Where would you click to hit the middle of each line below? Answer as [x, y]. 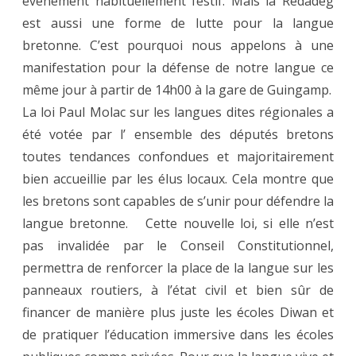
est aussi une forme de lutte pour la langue [178, 23]
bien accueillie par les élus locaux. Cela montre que [178, 179]
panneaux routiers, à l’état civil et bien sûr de [178, 290]
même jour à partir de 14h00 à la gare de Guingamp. [177, 90]
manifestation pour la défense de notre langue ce [178, 68]
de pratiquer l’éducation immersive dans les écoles [178, 335]
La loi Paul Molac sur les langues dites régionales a [178, 112]
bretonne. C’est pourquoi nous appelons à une [178, 46]
